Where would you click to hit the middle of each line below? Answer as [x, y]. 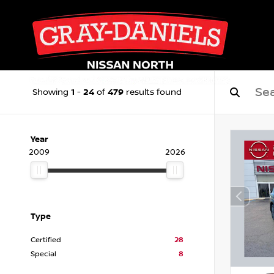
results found [153, 92]
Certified [46, 240]
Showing [52, 92]
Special [43, 254]
